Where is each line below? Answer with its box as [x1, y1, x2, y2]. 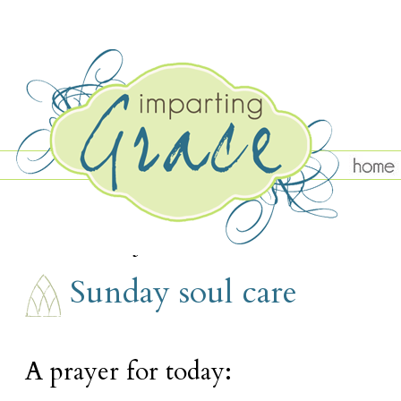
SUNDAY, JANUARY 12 [18, 231, 286, 258]
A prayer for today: [25, 354, 232, 388]
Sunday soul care [70, 271, 297, 314]
